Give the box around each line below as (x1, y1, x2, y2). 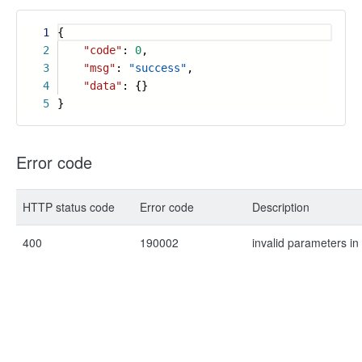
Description (252, 199, 309, 215)
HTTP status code (23, 199, 115, 215)
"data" (83, 79, 122, 92)
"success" (128, 61, 187, 74)
